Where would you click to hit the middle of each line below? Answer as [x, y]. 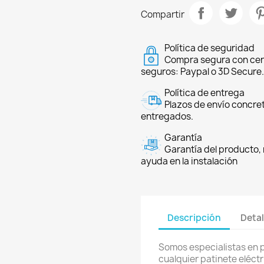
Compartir [163, 14]
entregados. [167, 116]
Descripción [194, 217]
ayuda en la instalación [189, 161]
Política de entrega [204, 93]
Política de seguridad [209, 48]
